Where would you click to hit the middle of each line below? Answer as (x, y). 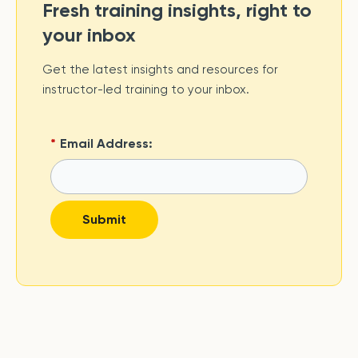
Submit (104, 219)
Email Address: (106, 143)
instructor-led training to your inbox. (146, 90)
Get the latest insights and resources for (160, 70)
